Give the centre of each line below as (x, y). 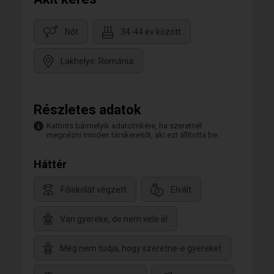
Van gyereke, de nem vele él (114, 219)
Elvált (181, 190)
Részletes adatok (87, 110)
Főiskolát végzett (94, 190)
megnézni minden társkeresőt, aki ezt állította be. (133, 135)
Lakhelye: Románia (97, 61)
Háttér (50, 164)
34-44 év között (151, 32)
